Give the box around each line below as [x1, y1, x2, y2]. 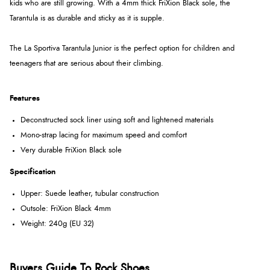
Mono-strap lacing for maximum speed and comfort [20, 131, 187, 140]
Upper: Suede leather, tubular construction [20, 190, 159, 198]
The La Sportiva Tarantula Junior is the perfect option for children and [10, 45, 234, 53]
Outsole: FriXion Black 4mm [20, 205, 111, 213]
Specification [10, 168, 55, 177]
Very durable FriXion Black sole [20, 146, 122, 155]
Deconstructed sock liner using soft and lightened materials [20, 116, 213, 125]
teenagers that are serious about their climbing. [10, 60, 163, 68]
